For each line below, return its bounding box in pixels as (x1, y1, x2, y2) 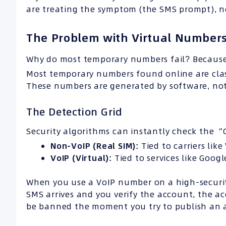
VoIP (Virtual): (50, 152, 112, 163)
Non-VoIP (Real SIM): (50, 140, 139, 151)
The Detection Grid (26, 104, 123, 119)
